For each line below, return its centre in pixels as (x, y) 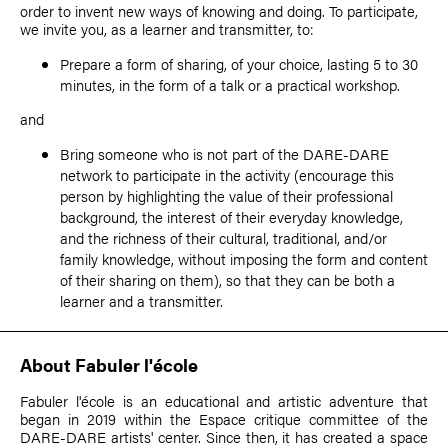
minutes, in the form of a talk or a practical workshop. (230, 85)
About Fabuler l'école (109, 365)
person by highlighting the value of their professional (226, 196)
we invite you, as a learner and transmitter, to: (167, 29)
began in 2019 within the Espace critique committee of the (224, 419)
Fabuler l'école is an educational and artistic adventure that (224, 401)
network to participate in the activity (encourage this (227, 175)
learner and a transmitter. (141, 301)
